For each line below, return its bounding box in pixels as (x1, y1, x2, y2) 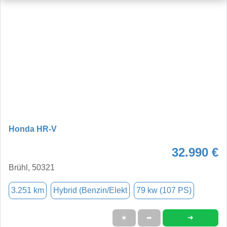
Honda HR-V (9, 124, 57, 133)
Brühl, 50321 (9, 163, 55, 172)
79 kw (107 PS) (136, 185, 192, 195)
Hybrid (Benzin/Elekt (53, 185, 127, 195)
